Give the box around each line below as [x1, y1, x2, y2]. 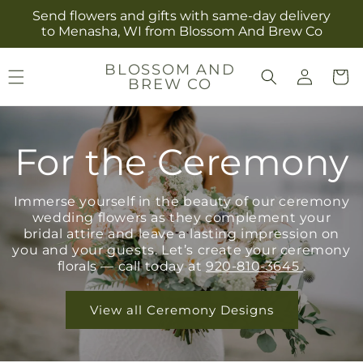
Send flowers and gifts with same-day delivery [32, 8, 331, 23]
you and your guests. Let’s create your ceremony [12, 242, 351, 258]
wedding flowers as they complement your [32, 210, 331, 225]
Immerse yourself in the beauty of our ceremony [13, 194, 350, 209]
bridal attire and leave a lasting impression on [23, 226, 340, 241]
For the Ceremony [14, 139, 349, 184]
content [22, 17, 75, 33]
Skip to [22, 2, 70, 19]
